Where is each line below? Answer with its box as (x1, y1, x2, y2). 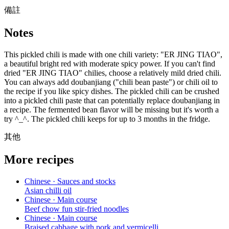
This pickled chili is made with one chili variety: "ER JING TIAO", (4, 50, 222, 59)
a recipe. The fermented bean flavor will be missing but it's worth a (4, 105, 219, 114)
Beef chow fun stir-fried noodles (25, 204, 129, 213)
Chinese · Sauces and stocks (25, 176, 116, 186)
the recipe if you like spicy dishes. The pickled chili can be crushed (4, 87, 219, 96)
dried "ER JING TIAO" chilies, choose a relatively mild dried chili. (4, 68, 221, 78)
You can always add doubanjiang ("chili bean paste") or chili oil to (4, 78, 218, 87)
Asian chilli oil (25, 186, 72, 195)
